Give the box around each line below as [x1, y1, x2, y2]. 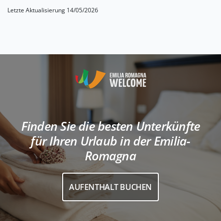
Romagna [85, 147, 136, 164]
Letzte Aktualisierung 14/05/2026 [7, 6, 98, 15]
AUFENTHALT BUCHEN [69, 182, 152, 193]
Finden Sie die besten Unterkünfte [21, 117, 200, 135]
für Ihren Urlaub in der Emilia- [31, 132, 190, 149]
